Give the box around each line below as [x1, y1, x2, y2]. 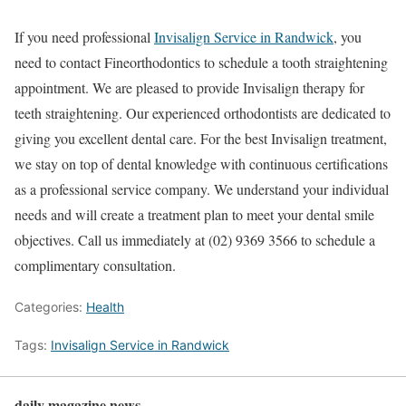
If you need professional [14, 26, 154, 46]
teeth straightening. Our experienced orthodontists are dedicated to [14, 102, 391, 122]
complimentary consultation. [14, 255, 176, 275]
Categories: [14, 298, 86, 314]
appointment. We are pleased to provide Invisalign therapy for [14, 77, 364, 97]
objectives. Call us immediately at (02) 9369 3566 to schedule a [14, 229, 375, 249]
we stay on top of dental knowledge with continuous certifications [14, 153, 388, 173]
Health [86, 298, 124, 314]
